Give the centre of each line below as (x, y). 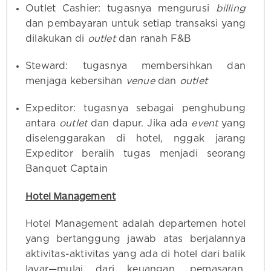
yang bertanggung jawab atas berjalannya (135, 239)
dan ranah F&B (155, 39)
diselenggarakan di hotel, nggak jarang (135, 139)
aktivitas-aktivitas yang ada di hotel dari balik (135, 254)
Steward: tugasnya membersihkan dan (135, 66)
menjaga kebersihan (76, 81)
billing (230, 9)
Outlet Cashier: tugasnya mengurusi (121, 9)
